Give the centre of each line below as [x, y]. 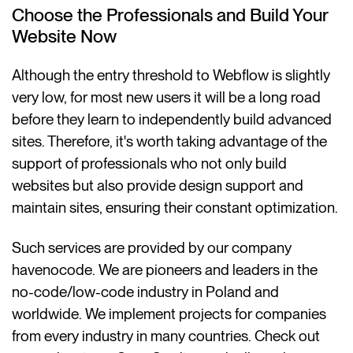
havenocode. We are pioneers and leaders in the [165, 270]
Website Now [65, 36]
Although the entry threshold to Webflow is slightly [171, 76]
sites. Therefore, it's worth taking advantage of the [170, 142]
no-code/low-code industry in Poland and [146, 292]
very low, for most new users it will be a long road [167, 98]
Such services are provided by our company [152, 248]
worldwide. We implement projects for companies [169, 314]
